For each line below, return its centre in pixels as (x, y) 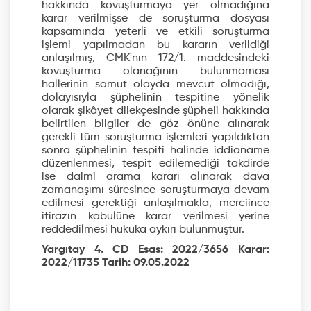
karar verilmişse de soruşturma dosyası (155, 19)
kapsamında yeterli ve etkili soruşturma (155, 32)
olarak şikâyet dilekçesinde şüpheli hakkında (155, 111)
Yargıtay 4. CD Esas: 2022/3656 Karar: (155, 250)
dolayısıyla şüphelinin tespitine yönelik (155, 98)
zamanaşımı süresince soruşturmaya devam (155, 191)
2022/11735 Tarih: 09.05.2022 (116, 263)
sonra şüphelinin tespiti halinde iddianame (155, 151)
